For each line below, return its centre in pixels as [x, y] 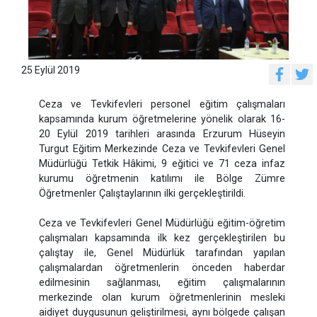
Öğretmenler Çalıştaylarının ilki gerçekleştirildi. [142, 193]
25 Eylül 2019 [51, 70]
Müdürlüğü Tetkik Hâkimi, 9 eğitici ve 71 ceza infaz [162, 163]
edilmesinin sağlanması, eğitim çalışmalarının [162, 282]
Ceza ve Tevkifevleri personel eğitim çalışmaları [162, 104]
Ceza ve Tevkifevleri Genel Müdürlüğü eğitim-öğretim [162, 223]
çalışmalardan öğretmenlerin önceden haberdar [162, 267]
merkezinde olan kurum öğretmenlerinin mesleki [162, 297]
